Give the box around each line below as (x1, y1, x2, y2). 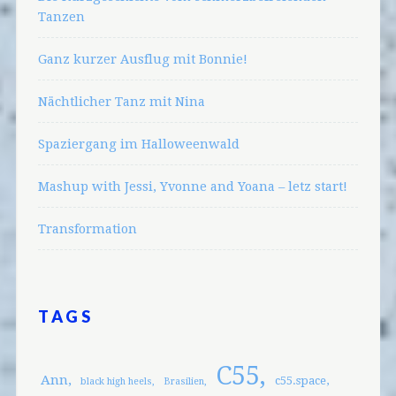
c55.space (274, 374, 326, 388)
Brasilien (163, 376, 204, 388)
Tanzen (37, 8, 85, 24)
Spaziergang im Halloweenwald (37, 135, 240, 151)
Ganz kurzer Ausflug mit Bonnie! (37, 50, 247, 66)
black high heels (80, 376, 152, 388)
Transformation (37, 220, 137, 236)
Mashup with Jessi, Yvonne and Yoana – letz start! (37, 178, 347, 194)
